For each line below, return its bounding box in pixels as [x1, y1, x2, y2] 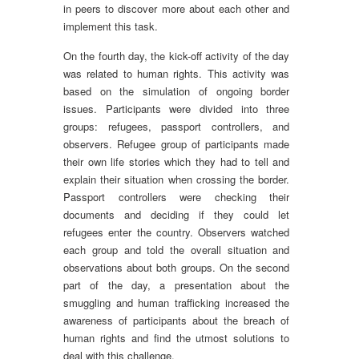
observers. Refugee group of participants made [63, 136, 290, 151]
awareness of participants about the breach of [63, 313, 290, 328]
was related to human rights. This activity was [63, 66, 290, 81]
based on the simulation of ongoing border [63, 83, 290, 99]
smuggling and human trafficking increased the [63, 295, 290, 310]
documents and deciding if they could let [63, 207, 290, 222]
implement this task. [63, 18, 158, 34]
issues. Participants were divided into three [63, 101, 290, 116]
